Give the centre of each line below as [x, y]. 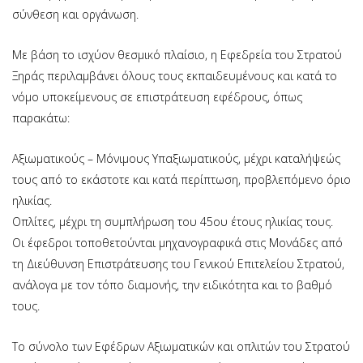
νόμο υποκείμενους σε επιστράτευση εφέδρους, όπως [157, 96]
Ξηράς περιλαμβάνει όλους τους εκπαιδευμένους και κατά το [175, 75]
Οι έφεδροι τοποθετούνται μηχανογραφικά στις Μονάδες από [177, 242]
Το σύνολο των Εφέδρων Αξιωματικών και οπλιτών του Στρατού [181, 346]
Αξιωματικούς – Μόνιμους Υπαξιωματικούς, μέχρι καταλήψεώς [176, 158]
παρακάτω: [41, 117]
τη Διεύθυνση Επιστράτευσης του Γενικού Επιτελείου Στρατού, [178, 263]
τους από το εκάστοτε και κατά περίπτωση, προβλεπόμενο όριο [181, 179]
